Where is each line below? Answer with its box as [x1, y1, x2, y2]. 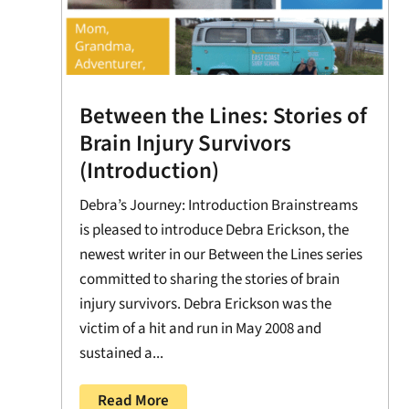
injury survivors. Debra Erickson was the [79, 292, 332, 315]
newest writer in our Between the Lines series [79, 243, 363, 266]
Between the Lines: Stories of [79, 99, 368, 132]
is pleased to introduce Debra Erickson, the [79, 218, 350, 241]
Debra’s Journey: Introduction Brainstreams [79, 194, 359, 216]
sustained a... [79, 341, 164, 364]
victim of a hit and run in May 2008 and [79, 317, 322, 340]
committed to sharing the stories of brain [79, 267, 341, 290]
